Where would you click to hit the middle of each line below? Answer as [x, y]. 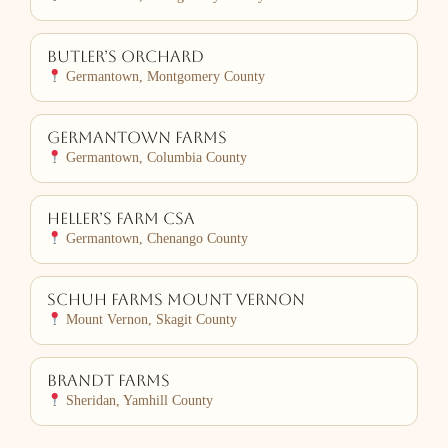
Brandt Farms [108, 380]
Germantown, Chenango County [155, 238]
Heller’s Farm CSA [121, 218]
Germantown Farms [137, 137]
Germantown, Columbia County [155, 157]
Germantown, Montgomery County [164, 76]
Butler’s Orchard [125, 56]
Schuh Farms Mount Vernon [176, 299]
